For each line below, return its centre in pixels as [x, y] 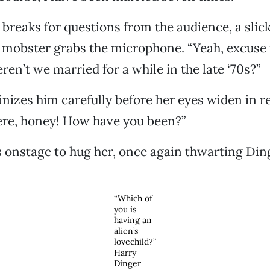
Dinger [127, 263]
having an [133, 220]
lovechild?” [135, 242]
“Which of [133, 198]
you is [125, 209]
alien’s [126, 231]
